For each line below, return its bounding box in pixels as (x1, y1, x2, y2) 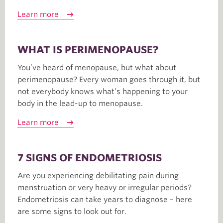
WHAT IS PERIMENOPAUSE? (17, 43, 158, 56)
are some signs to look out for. (17, 207, 126, 216)
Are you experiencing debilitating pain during (17, 171, 179, 180)
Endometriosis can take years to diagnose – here (17, 195, 192, 204)
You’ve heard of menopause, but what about (17, 63, 176, 72)
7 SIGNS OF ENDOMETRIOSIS (17, 151, 162, 164)
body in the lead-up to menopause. (17, 99, 143, 108)
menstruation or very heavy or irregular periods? (17, 183, 192, 192)
